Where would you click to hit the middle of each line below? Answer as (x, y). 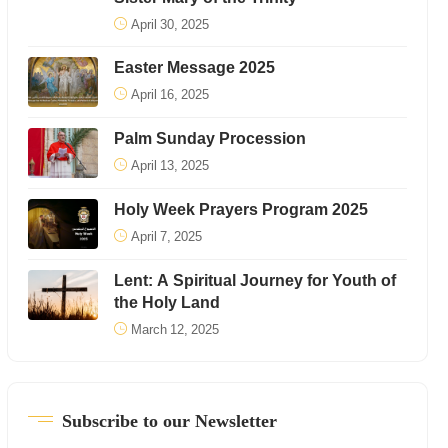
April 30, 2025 (169, 24)
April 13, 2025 (169, 165)
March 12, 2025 (174, 329)
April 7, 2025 (166, 236)
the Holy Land (166, 302)
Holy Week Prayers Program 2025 (240, 209)
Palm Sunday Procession (209, 138)
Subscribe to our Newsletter (169, 420)
